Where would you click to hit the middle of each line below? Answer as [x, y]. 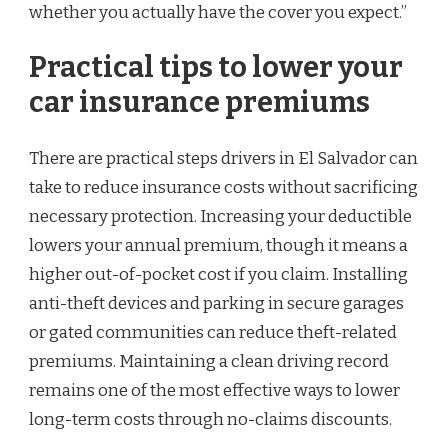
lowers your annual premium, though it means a [218, 245]
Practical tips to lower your [216, 68]
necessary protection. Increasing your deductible [220, 216]
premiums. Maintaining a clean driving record [209, 361]
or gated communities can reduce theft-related [213, 332]
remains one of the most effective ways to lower [214, 390]
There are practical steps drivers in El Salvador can [223, 158]
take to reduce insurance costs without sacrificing [223, 187]
